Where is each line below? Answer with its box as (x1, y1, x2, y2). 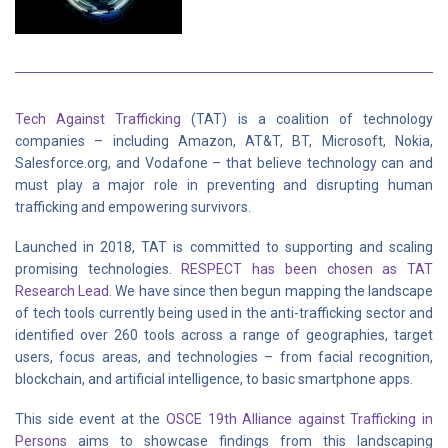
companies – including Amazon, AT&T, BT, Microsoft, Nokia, (15, 133, 433, 150)
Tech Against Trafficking (15, 111, 182, 128)
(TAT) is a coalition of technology (181, 111, 433, 128)
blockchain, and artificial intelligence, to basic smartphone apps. (15, 371, 413, 388)
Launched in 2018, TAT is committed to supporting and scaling (15, 239, 433, 256)
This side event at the (15, 411, 166, 428)
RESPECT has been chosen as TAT (181, 261, 434, 278)
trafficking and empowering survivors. (15, 199, 251, 216)
